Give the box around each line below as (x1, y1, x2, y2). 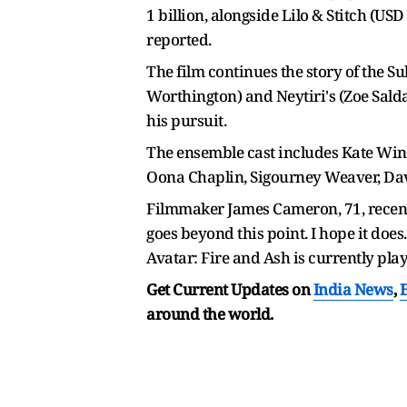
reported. (146, 28, 214, 50)
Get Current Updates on (146, 278, 313, 300)
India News (313, 278, 393, 300)
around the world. (146, 303, 273, 324)
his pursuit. (146, 109, 226, 131)
